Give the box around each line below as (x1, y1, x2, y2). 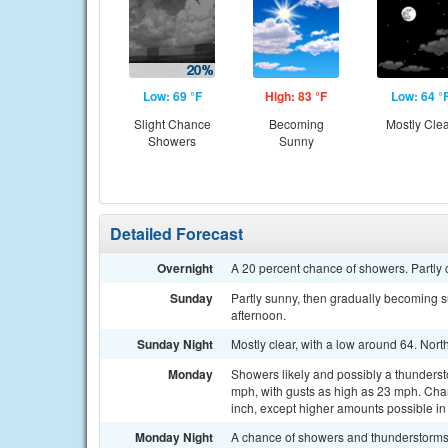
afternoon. (231, 306, 286, 323)
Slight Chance (133, 115, 211, 132)
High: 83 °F (265, 87, 327, 105)
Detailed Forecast (110, 222, 243, 245)
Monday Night (135, 428, 213, 446)
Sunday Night (137, 335, 213, 353)
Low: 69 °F (142, 87, 202, 105)
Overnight (157, 259, 213, 277)
